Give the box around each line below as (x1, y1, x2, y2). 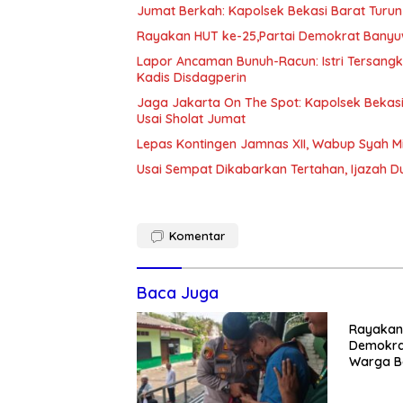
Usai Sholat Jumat (137, 110, 246, 127)
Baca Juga (137, 282, 219, 303)
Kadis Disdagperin (137, 68, 246, 85)
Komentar (169, 228, 225, 243)
